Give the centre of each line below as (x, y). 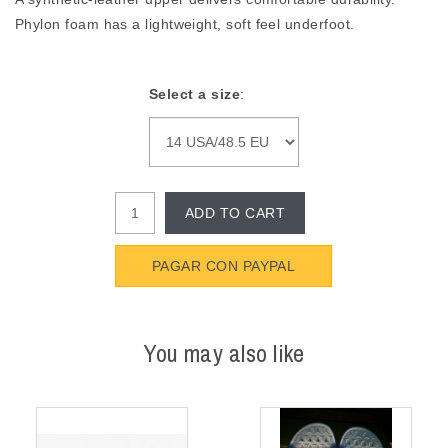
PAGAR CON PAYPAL (224, 266)
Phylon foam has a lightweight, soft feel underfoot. (185, 24)
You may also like (224, 353)
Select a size (194, 94)
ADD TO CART (234, 213)
